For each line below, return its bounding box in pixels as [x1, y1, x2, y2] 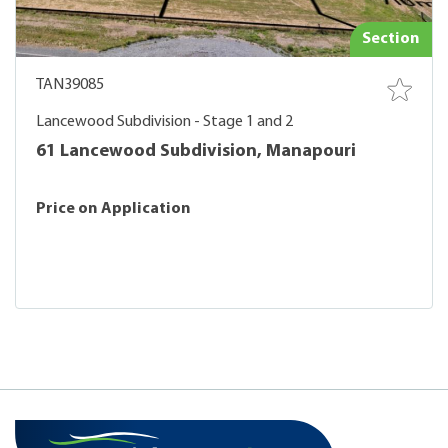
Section [362, 31, 420, 47]
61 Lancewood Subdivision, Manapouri [36, 142, 356, 161]
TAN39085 [36, 77, 104, 93]
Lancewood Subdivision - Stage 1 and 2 [36, 114, 293, 130]
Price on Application [36, 201, 191, 217]
